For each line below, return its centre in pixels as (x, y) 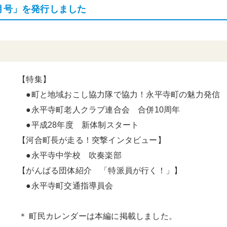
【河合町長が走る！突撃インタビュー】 (88, 140)
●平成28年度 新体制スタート (74, 125)
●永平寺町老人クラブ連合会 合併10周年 (95, 110)
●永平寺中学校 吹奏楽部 (66, 155)
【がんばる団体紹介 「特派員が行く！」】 (96, 171)
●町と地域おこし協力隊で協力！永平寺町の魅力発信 (115, 94)
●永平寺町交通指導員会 (62, 186)
